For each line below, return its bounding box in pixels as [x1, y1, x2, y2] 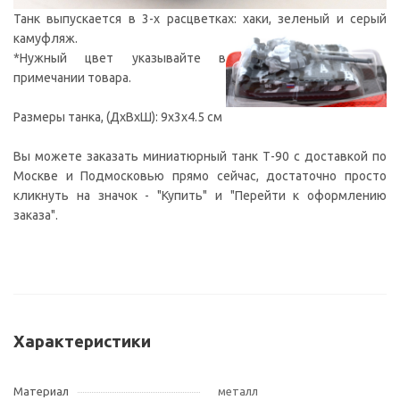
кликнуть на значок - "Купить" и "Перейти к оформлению [13, 188, 387, 204]
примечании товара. [13, 71, 131, 86]
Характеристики [13, 332, 151, 352]
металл [218, 385, 258, 398]
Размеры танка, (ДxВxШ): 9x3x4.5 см [13, 110, 222, 125]
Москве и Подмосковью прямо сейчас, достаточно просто [13, 169, 387, 184]
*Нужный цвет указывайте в [13, 51, 226, 66]
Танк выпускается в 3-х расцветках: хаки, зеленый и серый [13, 12, 387, 27]
